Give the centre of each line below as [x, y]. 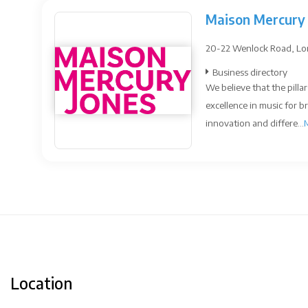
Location [41, 283]
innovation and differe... [255, 123]
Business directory [250, 72]
